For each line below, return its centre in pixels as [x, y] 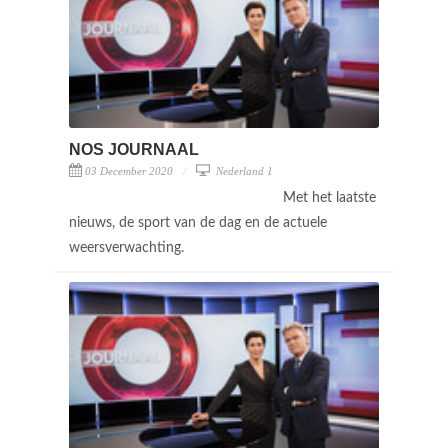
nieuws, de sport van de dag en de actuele [198, 222]
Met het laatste [329, 197]
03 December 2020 [129, 170]
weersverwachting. [128, 247]
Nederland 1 [243, 170]
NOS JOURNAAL [134, 149]
